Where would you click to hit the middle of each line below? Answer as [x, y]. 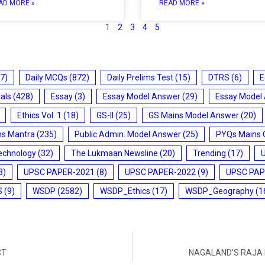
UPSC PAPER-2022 [160, 172]
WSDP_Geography [219, 191]
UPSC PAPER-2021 [59, 172]
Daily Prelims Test [140, 77]
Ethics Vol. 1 [39, 115]
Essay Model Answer [142, 96]
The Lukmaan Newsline [114, 153]
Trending [209, 153]
